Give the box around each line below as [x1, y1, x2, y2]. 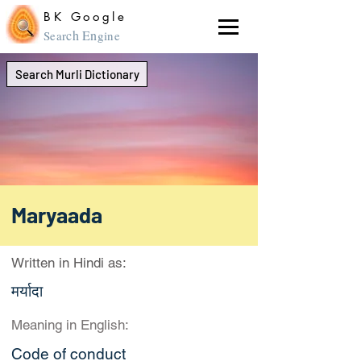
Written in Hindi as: [11, 255, 127, 271]
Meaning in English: [11, 317, 129, 333]
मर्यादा [11, 282, 43, 300]
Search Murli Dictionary [15, 67, 139, 81]
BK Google [44, 9, 127, 24]
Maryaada [11, 201, 102, 227]
